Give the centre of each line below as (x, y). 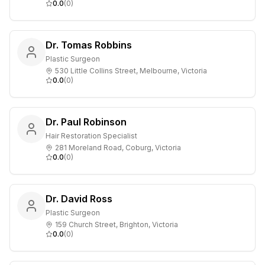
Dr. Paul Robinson (86, 122)
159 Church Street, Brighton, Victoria (117, 224)
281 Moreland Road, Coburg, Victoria (118, 148)
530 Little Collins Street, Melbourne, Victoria (131, 71)
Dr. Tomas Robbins (89, 45)
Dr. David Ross (79, 199)
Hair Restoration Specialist (91, 136)
